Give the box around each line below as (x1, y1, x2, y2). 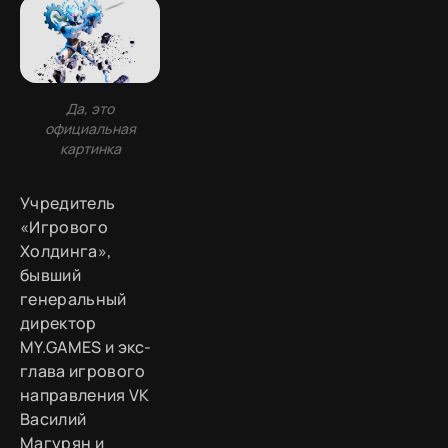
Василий (20, 408, 87, 431)
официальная (44, 119, 136, 139)
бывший (20, 264, 81, 287)
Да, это (66, 99, 114, 119)
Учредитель (20, 192, 116, 215)
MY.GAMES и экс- (20, 336, 152, 359)
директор (20, 312, 97, 335)
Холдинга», (20, 240, 112, 263)
